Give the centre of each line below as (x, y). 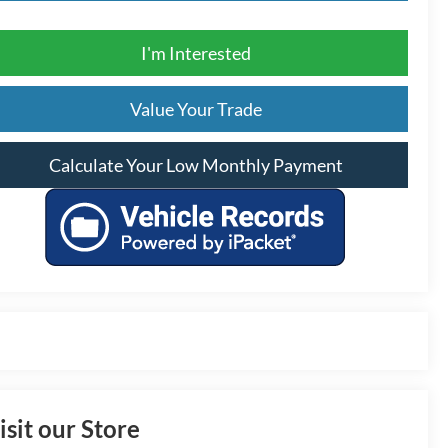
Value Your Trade (195, 108)
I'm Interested (195, 52)
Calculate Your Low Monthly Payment (195, 164)
